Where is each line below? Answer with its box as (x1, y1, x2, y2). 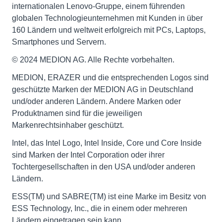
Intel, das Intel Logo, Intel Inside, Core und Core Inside (12, 139, 202, 147)
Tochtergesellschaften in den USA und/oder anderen (12, 163, 195, 171)
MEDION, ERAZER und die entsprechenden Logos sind (12, 73, 209, 82)
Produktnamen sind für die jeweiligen (12, 109, 142, 117)
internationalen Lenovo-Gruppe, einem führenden (12, 2, 185, 10)
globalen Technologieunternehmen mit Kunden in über (12, 14, 203, 22)
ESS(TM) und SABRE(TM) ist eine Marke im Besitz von (12, 192, 206, 201)
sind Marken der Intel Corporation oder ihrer (12, 151, 165, 159)
